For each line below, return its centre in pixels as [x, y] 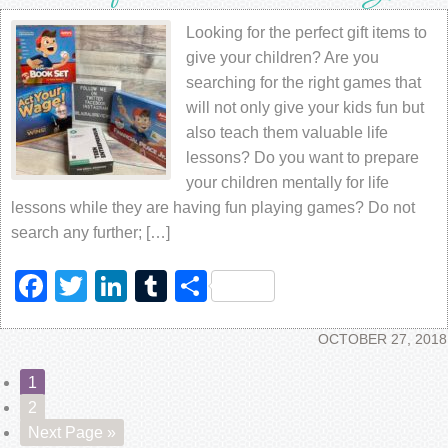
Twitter [134, 286]
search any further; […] [90, 232]
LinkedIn [188, 286]
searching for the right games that [303, 82]
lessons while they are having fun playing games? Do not [213, 207]
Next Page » [72, 432]
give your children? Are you [282, 57]
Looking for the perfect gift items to [306, 32]
